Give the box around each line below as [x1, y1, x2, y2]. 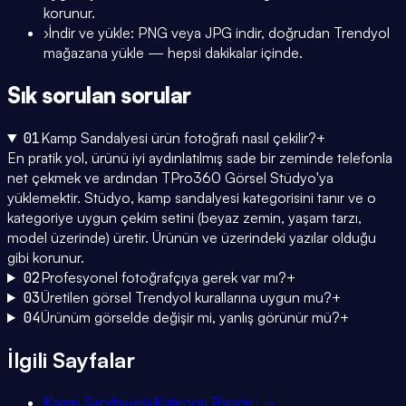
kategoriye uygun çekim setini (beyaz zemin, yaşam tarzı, [7, 208, 362, 227]
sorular [121, 82, 191, 110]
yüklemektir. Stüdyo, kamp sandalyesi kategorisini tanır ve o [7, 188, 376, 208]
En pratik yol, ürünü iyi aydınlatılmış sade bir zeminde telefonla [7, 149, 392, 168]
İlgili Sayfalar [7, 345, 135, 373]
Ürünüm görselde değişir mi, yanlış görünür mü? [40, 308, 340, 327]
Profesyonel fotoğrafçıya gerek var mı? [40, 268, 286, 287]
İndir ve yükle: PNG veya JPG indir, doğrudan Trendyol [49, 24, 390, 43]
